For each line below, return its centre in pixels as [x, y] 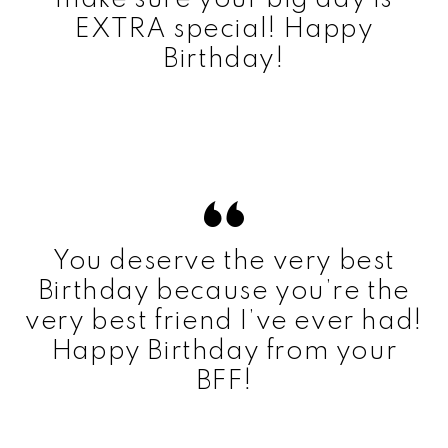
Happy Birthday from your [224, 351]
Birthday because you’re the [224, 291]
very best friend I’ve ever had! [224, 321]
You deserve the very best [223, 261]
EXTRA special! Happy [224, 29]
